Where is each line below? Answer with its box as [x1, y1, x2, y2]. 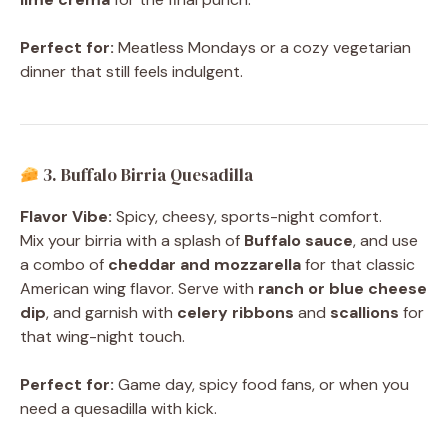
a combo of [20, 254, 108, 276]
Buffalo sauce [244, 230, 353, 252]
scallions [330, 302, 399, 324]
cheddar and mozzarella [108, 254, 301, 276]
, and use [353, 230, 418, 252]
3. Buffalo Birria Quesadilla [39, 163, 254, 188]
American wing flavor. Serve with [20, 278, 258, 300]
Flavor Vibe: [20, 206, 112, 228]
